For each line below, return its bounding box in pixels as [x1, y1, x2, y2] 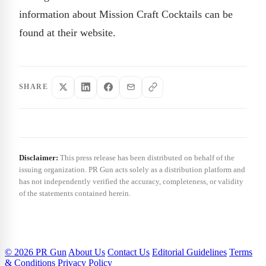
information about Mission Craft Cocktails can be [19, 8, 233, 20]
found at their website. [19, 26, 116, 39]
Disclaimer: [19, 153, 58, 162]
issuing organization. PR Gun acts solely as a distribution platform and [19, 164, 245, 174]
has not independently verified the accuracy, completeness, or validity [19, 176, 243, 186]
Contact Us [107, 246, 150, 257]
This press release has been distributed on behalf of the [58, 153, 235, 162]
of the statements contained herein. [19, 188, 131, 198]
